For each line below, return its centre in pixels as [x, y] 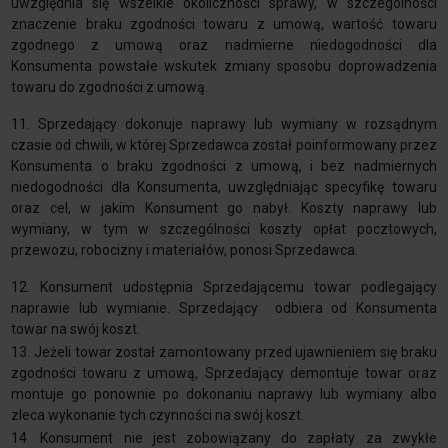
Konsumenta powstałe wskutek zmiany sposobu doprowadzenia [224, 66]
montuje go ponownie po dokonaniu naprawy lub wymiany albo [224, 394]
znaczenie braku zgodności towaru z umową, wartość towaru [224, 24]
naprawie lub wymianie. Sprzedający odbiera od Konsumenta [224, 308]
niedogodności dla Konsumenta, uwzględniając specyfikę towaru [224, 187]
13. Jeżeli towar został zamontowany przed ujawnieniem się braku [224, 352]
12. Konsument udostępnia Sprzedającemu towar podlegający [224, 287]
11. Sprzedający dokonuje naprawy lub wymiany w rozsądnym [224, 124]
